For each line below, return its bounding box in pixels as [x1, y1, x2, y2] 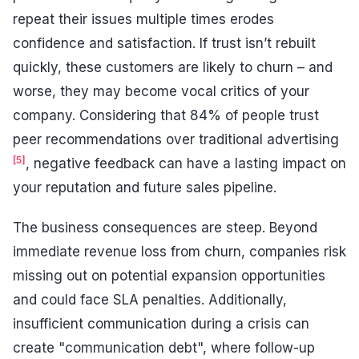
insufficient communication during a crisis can [13, 315, 309, 332]
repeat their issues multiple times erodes [13, 11, 274, 28]
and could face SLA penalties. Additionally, [13, 291, 287, 308]
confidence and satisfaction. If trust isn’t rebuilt [13, 35, 316, 52]
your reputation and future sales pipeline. [13, 179, 276, 196]
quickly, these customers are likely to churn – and [13, 59, 333, 76]
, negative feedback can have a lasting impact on [26, 155, 346, 172]
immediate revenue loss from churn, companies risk [13, 243, 346, 260]
